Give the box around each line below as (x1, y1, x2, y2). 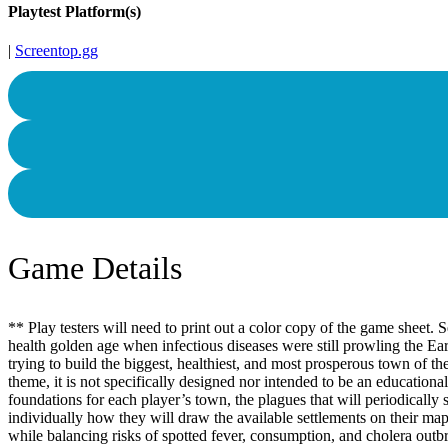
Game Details (8, 249, 182, 286)
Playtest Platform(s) (8, 3, 141, 21)
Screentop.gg (15, 42, 98, 60)
